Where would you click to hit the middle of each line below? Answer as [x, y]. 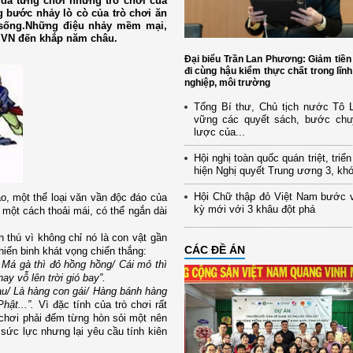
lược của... [219, 132]
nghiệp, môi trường [227, 83]
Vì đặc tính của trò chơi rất [100, 304]
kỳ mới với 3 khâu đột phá [254, 210]
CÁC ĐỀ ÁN [214, 250]
